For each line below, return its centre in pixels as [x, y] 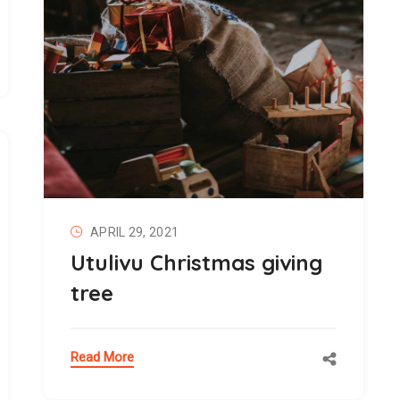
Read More [102, 357]
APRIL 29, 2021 [135, 232]
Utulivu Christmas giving [196, 262]
